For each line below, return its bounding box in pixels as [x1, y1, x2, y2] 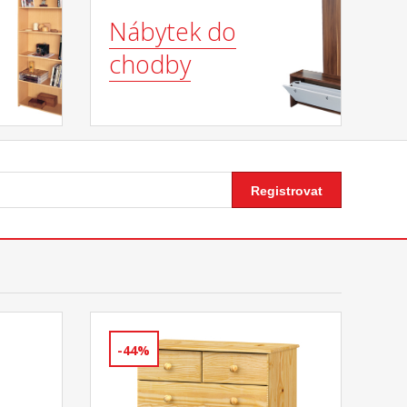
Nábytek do [108, 15, 236, 49]
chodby [108, 47, 191, 82]
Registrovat [251, 183, 323, 198]
